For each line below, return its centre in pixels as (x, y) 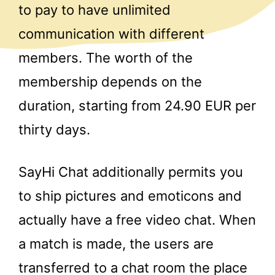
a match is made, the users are (116, 244)
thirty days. (54, 129)
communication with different (111, 33)
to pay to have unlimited (95, 10)
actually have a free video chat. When (137, 220)
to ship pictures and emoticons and (130, 196)
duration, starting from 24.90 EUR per (137, 105)
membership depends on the (110, 81)
